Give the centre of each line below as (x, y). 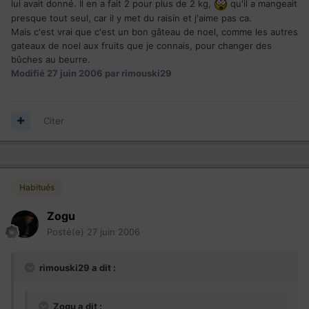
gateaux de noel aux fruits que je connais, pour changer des (141, 46)
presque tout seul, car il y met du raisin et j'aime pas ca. (131, 18)
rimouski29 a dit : (77, 267)
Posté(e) (67, 231)
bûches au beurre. (51, 60)
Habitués (37, 187)
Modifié (29, 73)
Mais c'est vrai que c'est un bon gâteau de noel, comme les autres (154, 32)
